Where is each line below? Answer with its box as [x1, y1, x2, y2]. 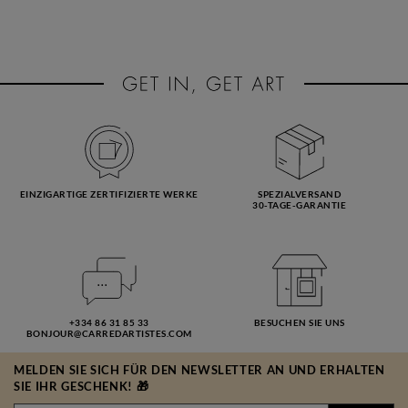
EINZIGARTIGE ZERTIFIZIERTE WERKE [19, 189, 199, 199]
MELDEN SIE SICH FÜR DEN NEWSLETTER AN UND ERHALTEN [14, 362, 385, 378]
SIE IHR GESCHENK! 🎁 [14, 379, 149, 394]
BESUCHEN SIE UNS [253, 317, 345, 329]
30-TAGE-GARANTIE [252, 199, 346, 210]
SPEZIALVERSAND [258, 189, 341, 199]
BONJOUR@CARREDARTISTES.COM [25, 328, 192, 340]
